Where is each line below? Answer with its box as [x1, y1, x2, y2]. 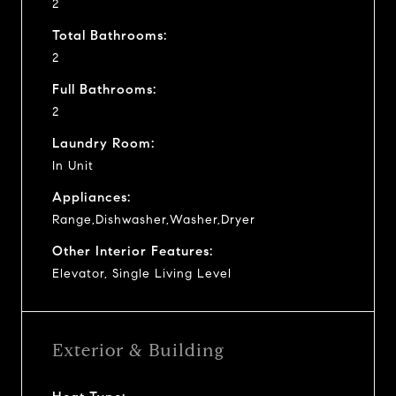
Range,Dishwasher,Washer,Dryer [52, 211, 255, 227]
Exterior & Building [52, 339, 225, 362]
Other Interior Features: [52, 242, 213, 259]
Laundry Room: [52, 134, 155, 151]
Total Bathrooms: [52, 27, 167, 43]
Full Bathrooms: [52, 80, 156, 97]
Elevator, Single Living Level [52, 265, 232, 281]
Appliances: [52, 188, 131, 205]
